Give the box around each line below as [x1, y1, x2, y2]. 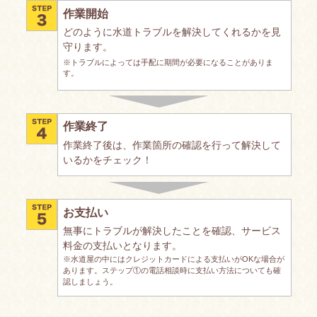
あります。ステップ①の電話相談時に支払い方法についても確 [63, 266, 281, 275]
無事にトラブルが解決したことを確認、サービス [63, 225, 281, 236]
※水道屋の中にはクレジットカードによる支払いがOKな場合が [63, 255, 284, 263]
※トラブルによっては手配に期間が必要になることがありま [63, 58, 273, 67]
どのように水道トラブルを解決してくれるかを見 [63, 25, 281, 38]
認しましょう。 [63, 277, 117, 286]
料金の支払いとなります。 [63, 240, 182, 251]
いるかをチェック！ [63, 154, 152, 166]
